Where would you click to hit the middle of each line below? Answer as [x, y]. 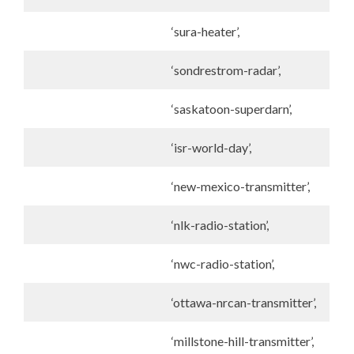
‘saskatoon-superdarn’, [232, 109]
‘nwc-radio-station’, [223, 264]
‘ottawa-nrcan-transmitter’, [244, 302]
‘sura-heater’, [205, 31]
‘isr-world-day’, [211, 147]
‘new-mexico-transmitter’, [241, 186]
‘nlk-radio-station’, [220, 225]
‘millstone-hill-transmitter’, [243, 341]
